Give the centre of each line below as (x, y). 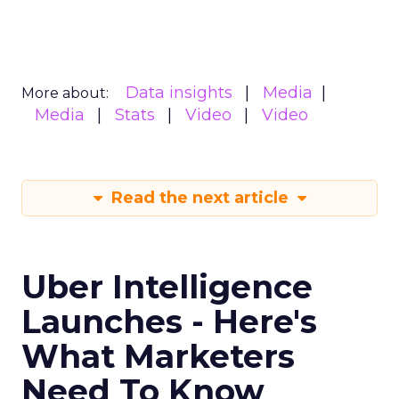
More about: (65, 93)
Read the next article (199, 198)
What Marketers (158, 356)
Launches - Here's (169, 322)
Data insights (179, 93)
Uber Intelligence (167, 287)
